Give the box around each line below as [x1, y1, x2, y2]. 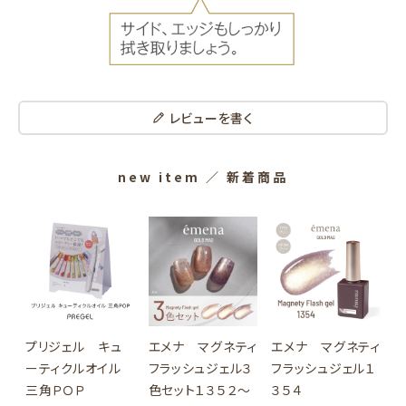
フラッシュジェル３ [148, 358, 253, 377]
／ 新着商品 [200, 168, 288, 186]
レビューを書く [169, 109, 254, 127]
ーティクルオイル [25, 358, 121, 377]
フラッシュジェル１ [271, 358, 376, 377]
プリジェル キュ [25, 336, 122, 355]
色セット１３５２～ [148, 380, 251, 399]
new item [118, 168, 200, 186]
